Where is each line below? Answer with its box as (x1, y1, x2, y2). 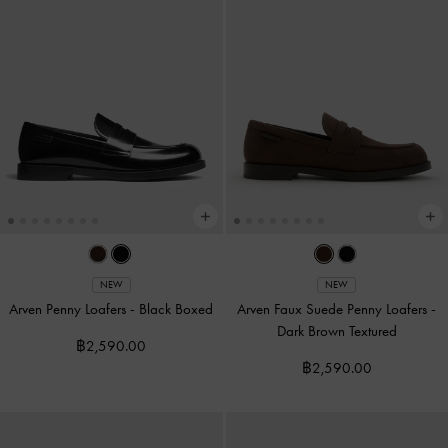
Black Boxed (139, 299, 214, 318)
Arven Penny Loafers (9, 299, 131, 318)
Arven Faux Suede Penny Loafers (237, 299, 432, 318)
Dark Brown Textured (276, 321, 397, 340)
